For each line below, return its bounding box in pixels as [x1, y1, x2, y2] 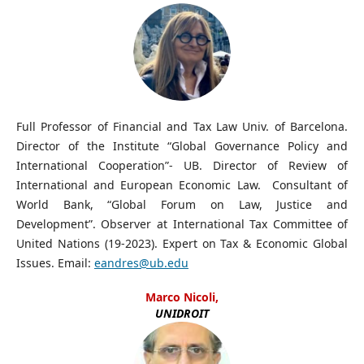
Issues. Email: [15, 254, 94, 271]
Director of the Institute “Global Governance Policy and [15, 137, 349, 154]
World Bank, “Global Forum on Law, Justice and [15, 196, 349, 212]
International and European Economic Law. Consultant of [15, 176, 349, 193]
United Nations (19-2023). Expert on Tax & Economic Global [15, 235, 349, 251]
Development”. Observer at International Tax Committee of [15, 215, 349, 232]
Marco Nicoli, [145, 288, 219, 305]
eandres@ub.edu [93, 254, 188, 271]
